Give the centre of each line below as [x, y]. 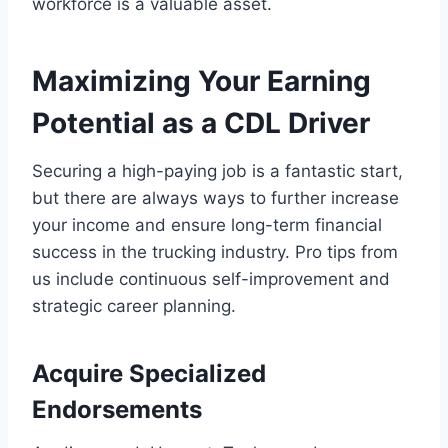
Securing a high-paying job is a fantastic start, [217, 170]
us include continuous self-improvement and [211, 278]
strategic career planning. [134, 305]
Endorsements [117, 409]
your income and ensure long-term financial [207, 224]
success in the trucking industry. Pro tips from [215, 251]
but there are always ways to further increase [215, 197]
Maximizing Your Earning [201, 80]
